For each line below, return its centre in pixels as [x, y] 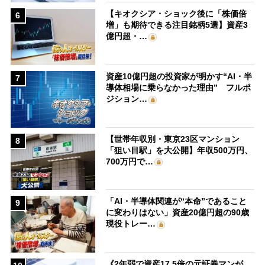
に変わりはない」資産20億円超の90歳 [178, 213]
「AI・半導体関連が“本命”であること [177, 201]
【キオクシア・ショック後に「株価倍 [177, 14]
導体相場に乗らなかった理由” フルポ [179, 88]
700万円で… [130, 161]
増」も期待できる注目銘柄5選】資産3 [177, 25]
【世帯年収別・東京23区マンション [173, 139]
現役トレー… [131, 224]
